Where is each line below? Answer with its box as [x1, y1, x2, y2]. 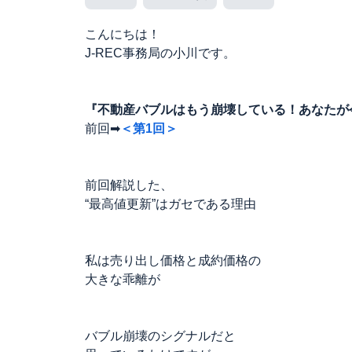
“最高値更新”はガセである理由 [85, 197, 256, 211]
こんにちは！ [85, 27, 160, 41]
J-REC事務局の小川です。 [85, 46, 236, 60]
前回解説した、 [85, 178, 173, 192]
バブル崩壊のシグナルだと [85, 329, 236, 343]
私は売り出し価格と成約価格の [85, 254, 261, 267]
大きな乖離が [85, 273, 160, 286]
